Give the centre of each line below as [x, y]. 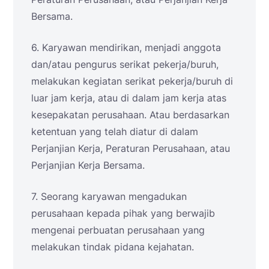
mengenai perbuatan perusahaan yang [118, 230]
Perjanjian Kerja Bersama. [88, 165]
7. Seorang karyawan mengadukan [109, 197]
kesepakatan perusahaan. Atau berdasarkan [130, 115]
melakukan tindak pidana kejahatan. [113, 247]
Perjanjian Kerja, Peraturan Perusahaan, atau [131, 149]
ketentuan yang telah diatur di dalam [115, 132]
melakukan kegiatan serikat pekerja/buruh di [132, 81]
